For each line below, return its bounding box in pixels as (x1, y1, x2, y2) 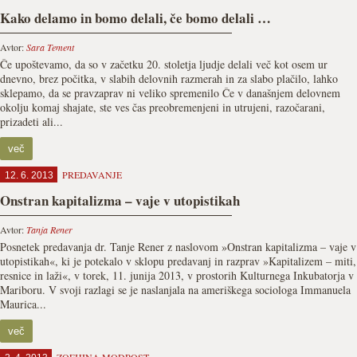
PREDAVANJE (62, 168, 122, 181)
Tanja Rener (26, 223, 73, 236)
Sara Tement (26, 41, 74, 53)
